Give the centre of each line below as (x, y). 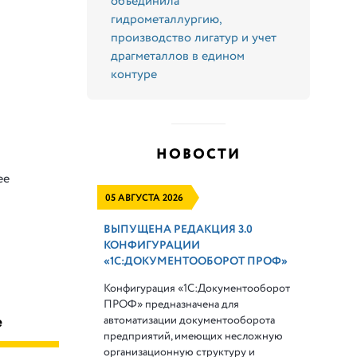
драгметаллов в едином (178, 56)
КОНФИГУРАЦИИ (152, 245)
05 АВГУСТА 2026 (145, 198)
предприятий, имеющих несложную (194, 336)
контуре (134, 74)
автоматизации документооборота (190, 320)
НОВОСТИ (199, 154)
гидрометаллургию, (167, 19)
